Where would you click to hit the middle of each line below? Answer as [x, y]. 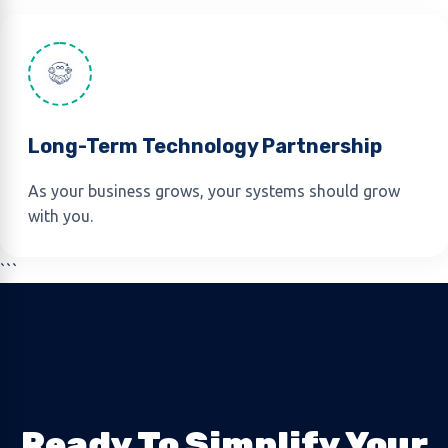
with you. [60, 216]
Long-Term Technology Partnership [205, 146]
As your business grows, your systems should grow [214, 191]
